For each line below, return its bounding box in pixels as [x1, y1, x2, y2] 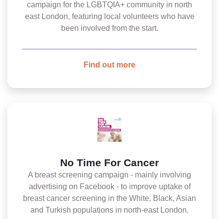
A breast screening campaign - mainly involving [28, 171, 191, 179]
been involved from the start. [61, 24, 158, 32]
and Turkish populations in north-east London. [30, 206, 189, 214]
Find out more [84, 61, 135, 69]
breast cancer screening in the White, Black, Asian [23, 194, 196, 202]
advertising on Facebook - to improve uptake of [28, 182, 191, 191]
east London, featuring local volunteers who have [24, 12, 195, 21]
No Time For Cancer [60, 157, 159, 168]
